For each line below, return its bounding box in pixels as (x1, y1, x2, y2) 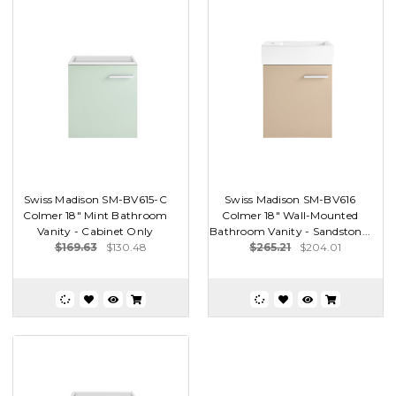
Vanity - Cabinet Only (37, 224, 154, 238)
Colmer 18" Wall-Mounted (222, 208, 359, 222)
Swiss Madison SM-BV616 (225, 192, 356, 206)
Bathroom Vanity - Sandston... (209, 224, 371, 238)
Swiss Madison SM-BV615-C (23, 192, 167, 206)
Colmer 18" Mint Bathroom (23, 208, 168, 222)
